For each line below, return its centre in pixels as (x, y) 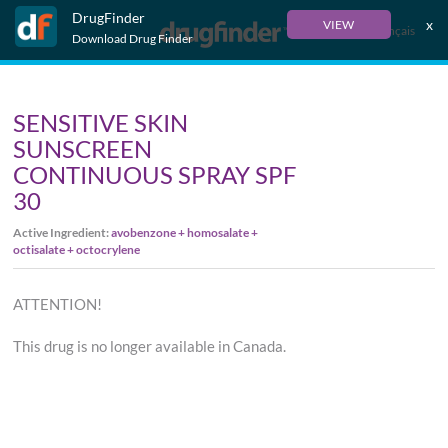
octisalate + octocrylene (77, 249)
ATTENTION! (58, 304)
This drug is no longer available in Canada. (150, 346)
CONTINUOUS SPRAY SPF (155, 174)
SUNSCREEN (83, 148)
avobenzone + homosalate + (185, 232)
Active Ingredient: (62, 232)
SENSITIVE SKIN (101, 122)
